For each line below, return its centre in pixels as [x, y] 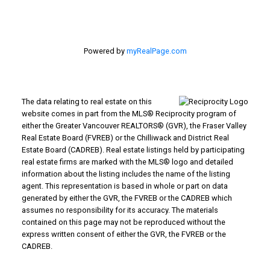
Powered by [105, 51]
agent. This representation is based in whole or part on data [124, 186]
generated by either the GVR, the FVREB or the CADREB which [127, 198]
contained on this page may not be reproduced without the [123, 222]
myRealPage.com [156, 51]
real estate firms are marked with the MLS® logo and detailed [127, 162]
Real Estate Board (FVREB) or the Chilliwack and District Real [125, 137]
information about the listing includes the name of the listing [126, 174]
